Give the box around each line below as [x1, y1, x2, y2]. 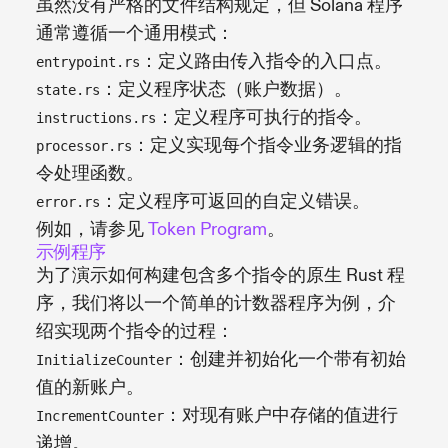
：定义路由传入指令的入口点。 [140, 49, 392, 73]
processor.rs [36, 137, 132, 154]
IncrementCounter [36, 407, 164, 424]
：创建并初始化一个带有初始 [172, 347, 406, 371]
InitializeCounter [36, 351, 172, 368]
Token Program [148, 217, 267, 241]
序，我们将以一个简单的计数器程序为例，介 [36, 291, 396, 315]
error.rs [36, 193, 100, 210]
